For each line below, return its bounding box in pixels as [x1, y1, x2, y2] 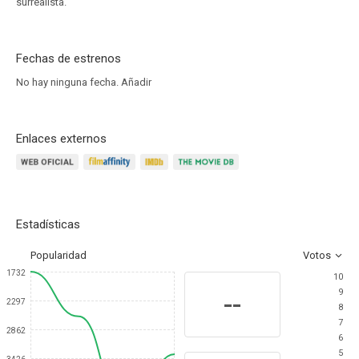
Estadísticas [16, 217, 80, 232]
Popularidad [30, 249, 87, 261]
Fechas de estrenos [16, 51, 121, 66]
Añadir [121, 76, 151, 88]
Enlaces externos [16, 131, 107, 146]
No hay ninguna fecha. [16, 76, 121, 88]
